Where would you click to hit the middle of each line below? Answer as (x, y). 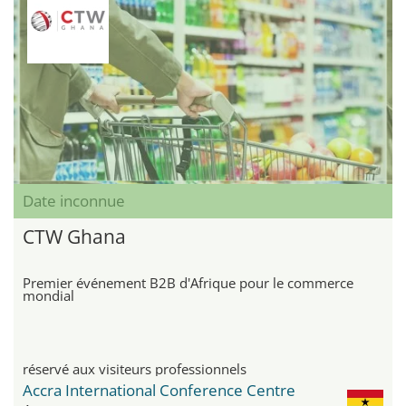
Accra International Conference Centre (159, 391)
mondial (48, 296)
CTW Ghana (74, 237)
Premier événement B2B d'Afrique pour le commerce (188, 283)
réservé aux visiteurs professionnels (135, 369)
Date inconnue (74, 201)
